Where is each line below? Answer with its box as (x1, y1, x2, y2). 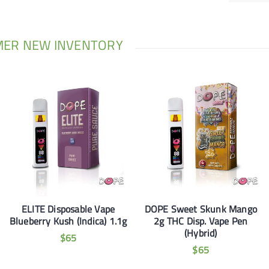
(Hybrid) (184, 225, 217, 240)
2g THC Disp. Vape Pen (154, 213, 248, 228)
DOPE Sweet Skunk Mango (144, 201, 257, 216)
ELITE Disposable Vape (22, 201, 115, 216)
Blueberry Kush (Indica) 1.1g (9, 213, 127, 228)
